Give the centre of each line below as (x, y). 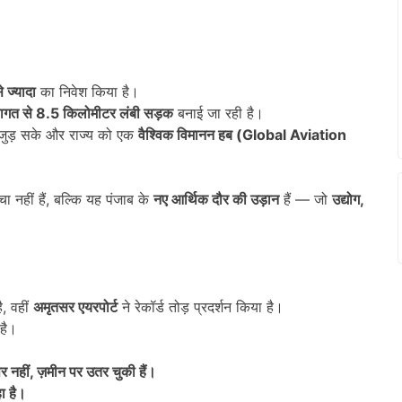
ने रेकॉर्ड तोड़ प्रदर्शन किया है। (201, 306)
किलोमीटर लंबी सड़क (118, 113)
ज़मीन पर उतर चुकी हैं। (96, 371)
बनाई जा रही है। (218, 113)
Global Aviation (294, 134)
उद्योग (346, 199)
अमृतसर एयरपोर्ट (75, 306)
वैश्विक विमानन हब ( (190, 134)
